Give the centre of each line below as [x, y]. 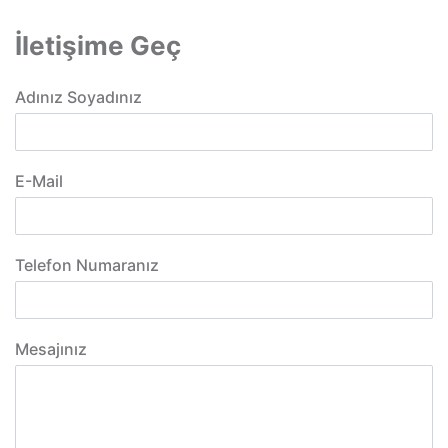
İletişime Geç [98, 45]
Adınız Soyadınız [78, 97]
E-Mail [39, 181]
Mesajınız [51, 349]
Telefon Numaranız [87, 265]
